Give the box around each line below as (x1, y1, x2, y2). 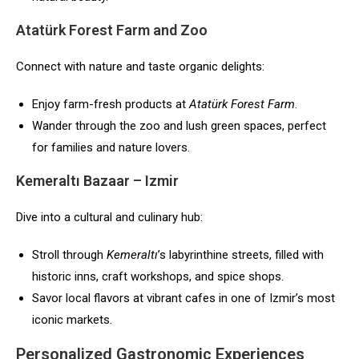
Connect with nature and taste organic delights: (16, 58, 264, 74)
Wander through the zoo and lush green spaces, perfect (32, 118, 326, 133)
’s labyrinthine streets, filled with (158, 247, 324, 262)
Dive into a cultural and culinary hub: (16, 209, 203, 224)
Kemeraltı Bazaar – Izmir (16, 171, 179, 189)
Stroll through (32, 247, 107, 262)
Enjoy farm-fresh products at (32, 96, 189, 111)
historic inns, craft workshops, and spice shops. (32, 268, 284, 284)
